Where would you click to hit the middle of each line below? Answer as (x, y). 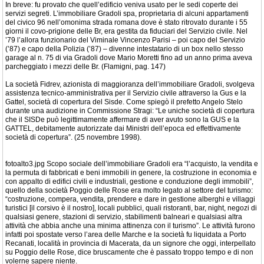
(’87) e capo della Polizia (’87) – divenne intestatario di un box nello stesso (124, 49)
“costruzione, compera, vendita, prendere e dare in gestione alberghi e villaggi (130, 199)
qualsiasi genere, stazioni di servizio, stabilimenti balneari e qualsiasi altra (124, 217)
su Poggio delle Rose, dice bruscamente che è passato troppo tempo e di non (129, 252)
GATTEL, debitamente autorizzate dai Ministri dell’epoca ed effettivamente (123, 128)
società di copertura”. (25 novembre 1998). (73, 137)
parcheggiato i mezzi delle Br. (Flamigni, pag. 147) (85, 67)
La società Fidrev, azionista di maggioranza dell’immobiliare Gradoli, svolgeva (130, 84)
